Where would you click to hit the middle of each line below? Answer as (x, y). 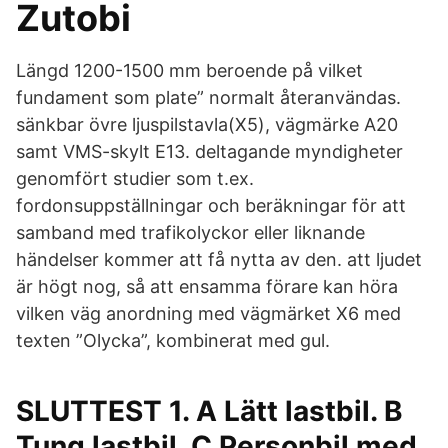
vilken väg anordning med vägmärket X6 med (208, 313)
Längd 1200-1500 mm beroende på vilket (189, 70)
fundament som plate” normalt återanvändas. (208, 97)
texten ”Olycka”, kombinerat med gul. (173, 340)
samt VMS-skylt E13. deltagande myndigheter (209, 151)
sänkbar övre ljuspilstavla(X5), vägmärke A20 (207, 124)
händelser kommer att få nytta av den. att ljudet (219, 259)
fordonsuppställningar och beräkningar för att (211, 205)
